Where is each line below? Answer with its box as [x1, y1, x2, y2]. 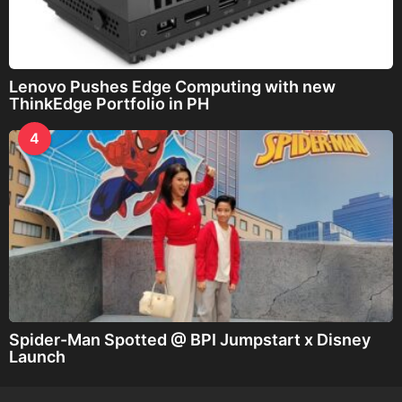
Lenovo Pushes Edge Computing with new [9, 76, 336, 96]
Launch [9, 346, 66, 366]
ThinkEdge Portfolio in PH [9, 93, 209, 113]
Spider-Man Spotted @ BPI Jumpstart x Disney [9, 329, 371, 349]
